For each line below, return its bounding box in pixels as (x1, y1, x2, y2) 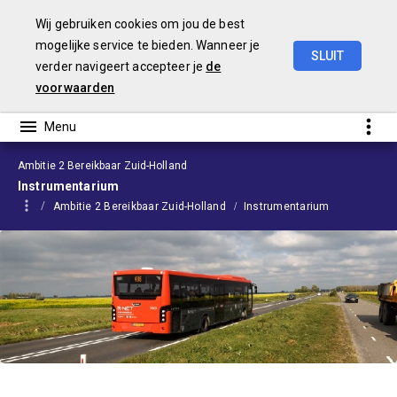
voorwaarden (35, 81, 115, 95)
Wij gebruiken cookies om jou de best (35, 17, 245, 31)
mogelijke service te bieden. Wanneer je (35, 38, 261, 52)
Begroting (284, 73, 344, 90)
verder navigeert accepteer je (35, 59, 206, 74)
